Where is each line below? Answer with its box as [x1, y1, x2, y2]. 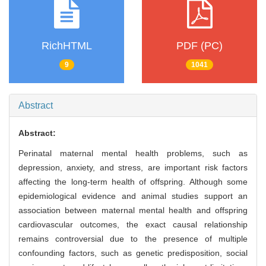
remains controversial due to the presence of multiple [18, 234, 248, 244]
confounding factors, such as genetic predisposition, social [18, 248, 248, 258]
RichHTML [41, 39, 92, 52]
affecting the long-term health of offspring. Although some [18, 177, 248, 187]
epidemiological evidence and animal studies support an [18, 191, 248, 201]
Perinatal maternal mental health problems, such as [18, 148, 248, 159]
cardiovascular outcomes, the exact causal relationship [18, 220, 248, 230]
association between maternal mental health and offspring [18, 205, 248, 216]
